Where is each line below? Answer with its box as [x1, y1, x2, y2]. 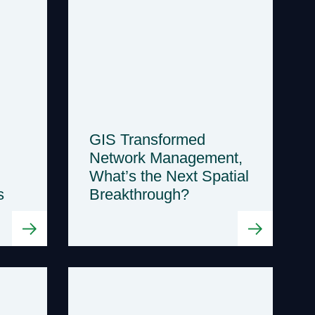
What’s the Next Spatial [89, 167, 249, 185]
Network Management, [89, 148, 243, 167]
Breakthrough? [89, 185, 189, 203]
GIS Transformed [89, 130, 205, 148]
